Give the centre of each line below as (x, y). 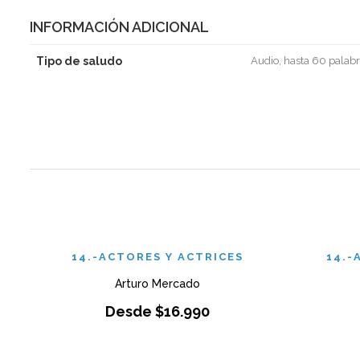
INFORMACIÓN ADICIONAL (119, 27)
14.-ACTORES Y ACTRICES (157, 257)
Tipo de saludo (79, 61)
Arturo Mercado (157, 284)
